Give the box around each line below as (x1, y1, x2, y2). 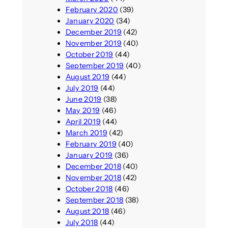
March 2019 (65, 128, 107, 137)
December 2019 (65, 27, 122, 37)
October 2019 (65, 49, 113, 59)
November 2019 (65, 38, 122, 48)
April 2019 (65, 117, 101, 126)
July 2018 (65, 217, 98, 227)
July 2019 (65, 83, 99, 93)
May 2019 (65, 105, 100, 115)
